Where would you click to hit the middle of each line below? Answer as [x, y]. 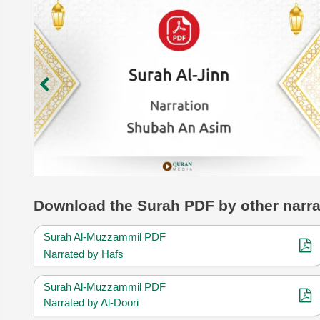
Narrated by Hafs [84, 254]
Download [72, 205]
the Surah [145, 205]
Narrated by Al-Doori [91, 302]
